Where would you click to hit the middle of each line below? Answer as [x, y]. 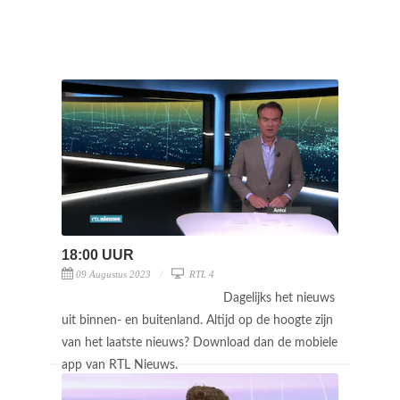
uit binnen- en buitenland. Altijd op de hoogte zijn [197, 320]
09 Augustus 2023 [113, 274]
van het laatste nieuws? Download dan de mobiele [200, 342]
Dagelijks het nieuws [279, 298]
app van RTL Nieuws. [121, 365]
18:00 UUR [98, 254]
